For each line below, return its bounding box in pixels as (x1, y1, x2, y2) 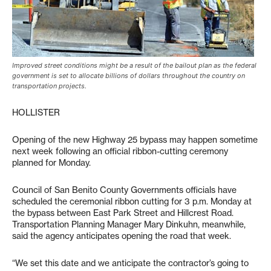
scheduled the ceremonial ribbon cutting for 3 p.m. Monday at (12, 196, 252, 207)
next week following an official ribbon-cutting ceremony (12, 146, 228, 157)
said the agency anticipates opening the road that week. (12, 230, 231, 241)
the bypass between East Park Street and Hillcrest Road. (12, 207, 233, 218)
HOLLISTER (12, 107, 60, 118)
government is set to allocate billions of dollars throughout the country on (12, 71, 245, 80)
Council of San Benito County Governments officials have (12, 184, 237, 195)
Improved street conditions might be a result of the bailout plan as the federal (12, 61, 256, 70)
